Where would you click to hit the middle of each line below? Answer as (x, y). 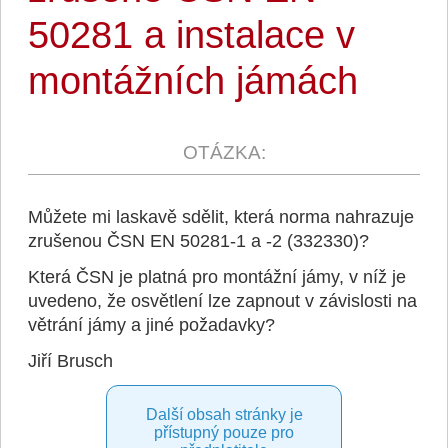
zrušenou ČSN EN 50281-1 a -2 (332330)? (198, 241)
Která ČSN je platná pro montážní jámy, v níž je (216, 277)
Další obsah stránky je (224, 414)
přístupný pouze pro (224, 432)
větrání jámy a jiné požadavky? (151, 325)
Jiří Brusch (70, 361)
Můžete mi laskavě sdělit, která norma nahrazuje (220, 217)
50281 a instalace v (191, 34)
